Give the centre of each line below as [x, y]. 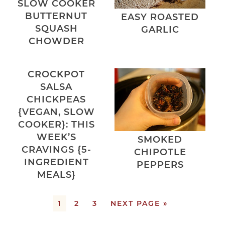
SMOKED [160, 140]
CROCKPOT [57, 75]
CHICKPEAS [57, 100]
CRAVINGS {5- [56, 150]
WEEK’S [56, 137]
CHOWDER [56, 41]
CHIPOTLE [160, 152]
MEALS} [56, 175]
